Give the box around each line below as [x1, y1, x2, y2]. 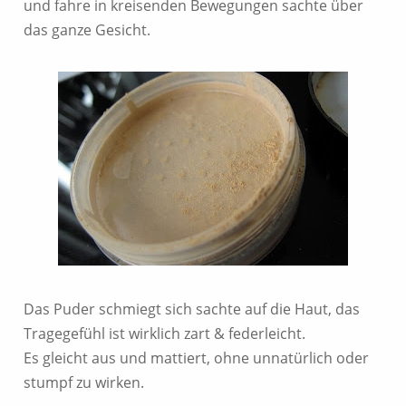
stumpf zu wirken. [24, 372, 144, 393]
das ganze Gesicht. [24, 20, 150, 41]
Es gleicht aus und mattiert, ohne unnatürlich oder [24, 348, 369, 369]
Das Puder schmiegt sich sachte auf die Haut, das [24, 299, 360, 320]
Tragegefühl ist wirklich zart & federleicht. [24, 324, 305, 344]
